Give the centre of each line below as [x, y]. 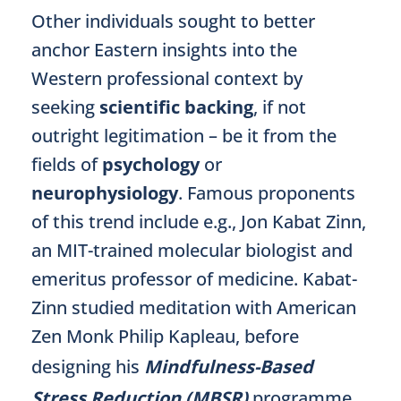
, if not [280, 107]
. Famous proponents [267, 193]
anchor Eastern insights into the [164, 50]
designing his [88, 367]
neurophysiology [105, 193]
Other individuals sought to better [173, 21]
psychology [151, 164]
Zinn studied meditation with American [194, 307]
